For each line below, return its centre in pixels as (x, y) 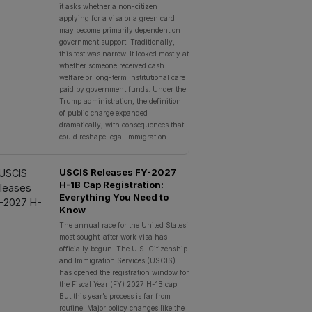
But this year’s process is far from (115, 296)
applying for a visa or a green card (117, 18)
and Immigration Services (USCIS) (117, 260)
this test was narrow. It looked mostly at (124, 54)
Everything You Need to (114, 197)
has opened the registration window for (124, 272)
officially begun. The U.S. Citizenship (123, 249)
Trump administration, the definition (120, 101)
